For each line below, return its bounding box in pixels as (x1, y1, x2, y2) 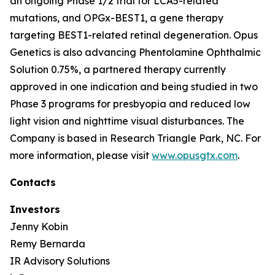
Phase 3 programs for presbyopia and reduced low (10, 98, 250, 110)
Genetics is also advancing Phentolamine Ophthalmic (10, 46, 261, 58)
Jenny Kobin (10, 220, 68, 233)
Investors (10, 203, 60, 215)
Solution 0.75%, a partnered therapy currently (10, 63, 226, 76)
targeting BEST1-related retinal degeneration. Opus (10, 29, 258, 41)
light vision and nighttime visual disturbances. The (10, 115, 244, 127)
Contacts (10, 176, 56, 188)
